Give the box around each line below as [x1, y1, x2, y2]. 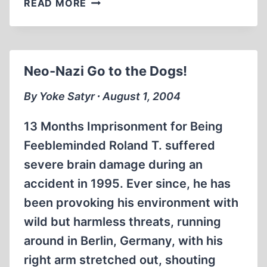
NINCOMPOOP [86, 53, 159, 65]
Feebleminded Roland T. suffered [24, 138, 215, 153]
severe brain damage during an [24, 157, 203, 172]
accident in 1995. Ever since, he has [24, 176, 231, 191]
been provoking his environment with [24, 195, 238, 210]
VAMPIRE [86, 8, 132, 20]
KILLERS [86, 23, 128, 35]
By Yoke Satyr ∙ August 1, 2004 [24, 90, 181, 103]
